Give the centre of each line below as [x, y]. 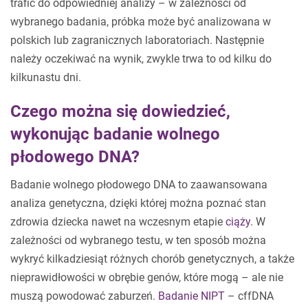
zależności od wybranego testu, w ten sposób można [138, 240]
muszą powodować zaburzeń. [84, 296]
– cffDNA [249, 296]
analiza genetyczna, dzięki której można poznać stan [138, 203]
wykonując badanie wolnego [115, 134]
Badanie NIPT [191, 296]
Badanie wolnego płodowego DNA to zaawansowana [139, 185]
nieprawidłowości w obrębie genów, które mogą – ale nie [147, 277]
